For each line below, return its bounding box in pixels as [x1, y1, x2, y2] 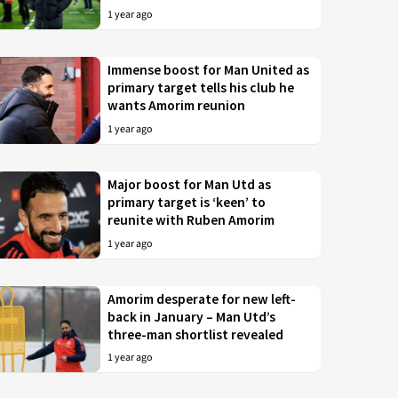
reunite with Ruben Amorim [107, 211, 275, 229]
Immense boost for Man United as [107, 61, 310, 79]
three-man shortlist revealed [107, 325, 284, 343]
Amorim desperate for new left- [107, 290, 297, 307]
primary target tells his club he [107, 79, 295, 97]
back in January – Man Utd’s [107, 307, 276, 325]
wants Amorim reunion [107, 97, 246, 115]
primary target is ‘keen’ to [107, 194, 267, 211]
